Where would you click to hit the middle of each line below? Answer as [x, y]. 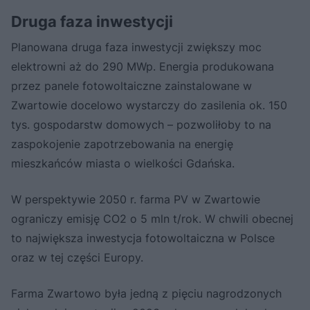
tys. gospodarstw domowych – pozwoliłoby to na [141, 124]
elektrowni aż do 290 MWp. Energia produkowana [143, 66]
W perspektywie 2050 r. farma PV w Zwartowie [136, 199]
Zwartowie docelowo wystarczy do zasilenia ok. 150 [149, 105]
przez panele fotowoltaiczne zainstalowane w [131, 85]
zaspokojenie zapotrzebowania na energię [122, 144]
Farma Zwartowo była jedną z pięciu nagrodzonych [146, 293]
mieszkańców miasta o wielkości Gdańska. [123, 163]
